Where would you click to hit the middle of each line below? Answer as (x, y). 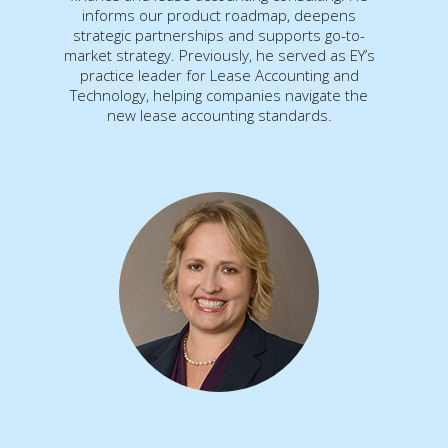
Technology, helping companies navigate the (219, 94)
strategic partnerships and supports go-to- (219, 34)
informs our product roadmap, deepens (219, 14)
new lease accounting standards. (219, 114)
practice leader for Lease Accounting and (219, 74)
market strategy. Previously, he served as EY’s (219, 54)
